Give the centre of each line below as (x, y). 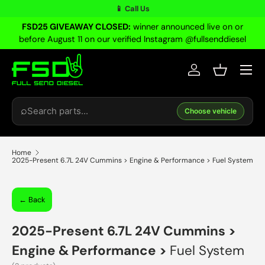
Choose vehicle (211, 111)
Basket (234, 75)
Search (26, 91)
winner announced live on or (187, 27)
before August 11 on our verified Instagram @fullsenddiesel (132, 39)
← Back (32, 200)
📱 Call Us (132, 9)
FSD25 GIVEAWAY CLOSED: (76, 27)
